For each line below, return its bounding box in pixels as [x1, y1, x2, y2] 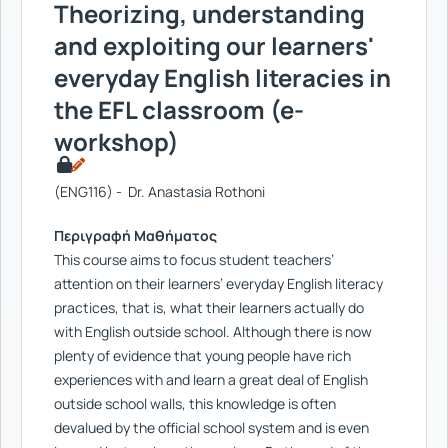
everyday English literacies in [54, 61, 391, 94]
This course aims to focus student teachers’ [54, 250, 334, 269]
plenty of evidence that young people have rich [54, 346, 351, 365]
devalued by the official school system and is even [54, 418, 369, 437]
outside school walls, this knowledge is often [54, 394, 336, 413]
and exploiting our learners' [54, 29, 374, 62]
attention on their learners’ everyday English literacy [54, 274, 383, 293]
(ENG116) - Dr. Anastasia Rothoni [54, 182, 265, 201]
